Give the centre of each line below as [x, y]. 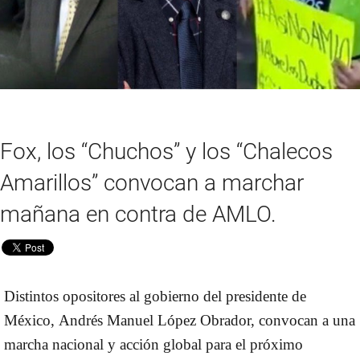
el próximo [269, 344]
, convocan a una [303, 320]
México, [31, 320]
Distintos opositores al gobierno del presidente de [155, 296]
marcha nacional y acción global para [120, 344]
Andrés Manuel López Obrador [155, 320]
